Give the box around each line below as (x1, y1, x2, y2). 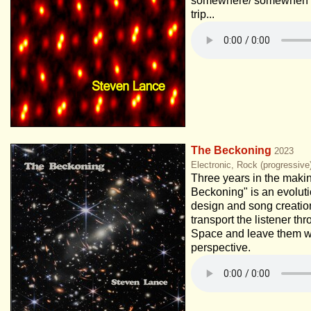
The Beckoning (190, 144, 271, 156)
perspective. (190, 242, 251, 253)
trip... (190, 8, 215, 20)
